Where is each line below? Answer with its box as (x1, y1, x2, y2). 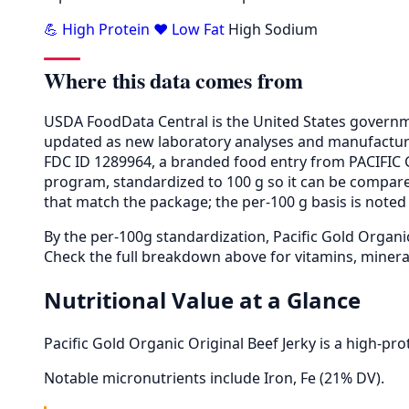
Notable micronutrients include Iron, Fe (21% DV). (44, 367, 384, 388)
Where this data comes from (44, 63, 303, 96)
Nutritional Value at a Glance (44, 284, 361, 315)
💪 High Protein (44, 18, 153, 39)
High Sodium (228, 18, 318, 39)
